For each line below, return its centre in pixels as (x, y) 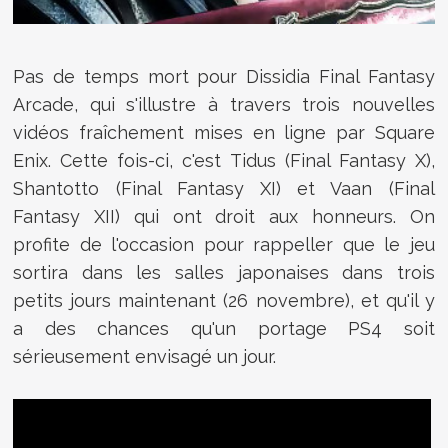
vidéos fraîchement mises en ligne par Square (224, 132)
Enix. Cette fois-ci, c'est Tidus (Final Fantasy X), (224, 160)
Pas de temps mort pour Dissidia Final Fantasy (224, 76)
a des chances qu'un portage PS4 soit (224, 328)
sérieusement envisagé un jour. (145, 356)
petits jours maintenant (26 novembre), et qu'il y (224, 300)
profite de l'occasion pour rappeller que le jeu (224, 244)
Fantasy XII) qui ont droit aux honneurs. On (224, 216)
